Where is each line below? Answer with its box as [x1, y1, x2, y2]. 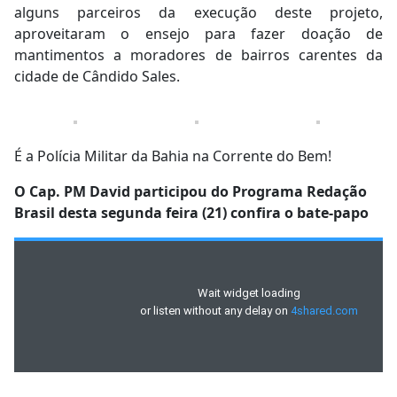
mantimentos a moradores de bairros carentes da [14, 45, 383, 66]
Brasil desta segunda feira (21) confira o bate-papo [14, 203, 369, 223]
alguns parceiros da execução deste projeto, [14, 3, 383, 23]
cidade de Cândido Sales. [14, 66, 180, 87]
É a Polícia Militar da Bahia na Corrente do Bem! [14, 146, 331, 167]
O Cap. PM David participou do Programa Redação [14, 182, 367, 202]
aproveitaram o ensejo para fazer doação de [14, 24, 383, 44]
